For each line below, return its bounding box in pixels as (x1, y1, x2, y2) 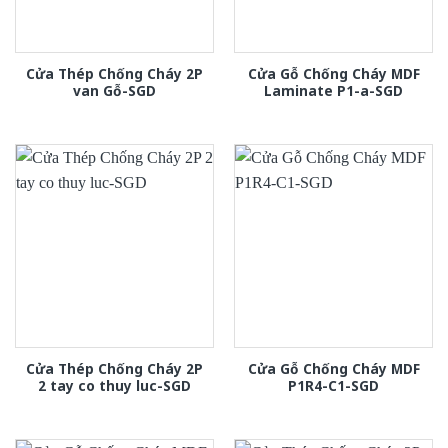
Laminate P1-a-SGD (264, 81, 403, 101)
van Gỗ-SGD (73, 81, 156, 101)
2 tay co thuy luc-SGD (38, 376, 191, 396)
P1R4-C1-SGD (288, 376, 379, 396)
